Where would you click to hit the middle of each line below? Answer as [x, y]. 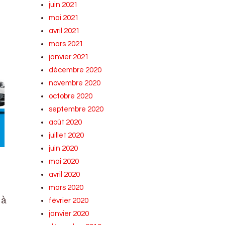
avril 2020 [65, 175]
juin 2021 [64, 5]
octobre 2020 [71, 96]
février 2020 [69, 201]
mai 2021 [64, 18]
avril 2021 [65, 31]
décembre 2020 [75, 70]
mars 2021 [66, 44]
